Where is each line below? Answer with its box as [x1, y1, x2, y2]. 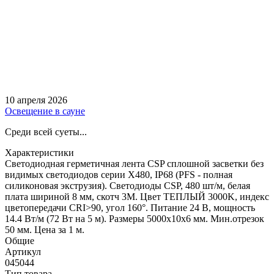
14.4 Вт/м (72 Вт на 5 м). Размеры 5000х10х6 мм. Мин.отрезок [5, 213, 264, 224]
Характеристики [5, 147, 74, 158]
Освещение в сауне [5, 105, 85, 116]
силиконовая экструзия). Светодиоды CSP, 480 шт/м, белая [5, 180, 250, 191]
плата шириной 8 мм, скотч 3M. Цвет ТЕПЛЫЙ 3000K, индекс [5, 191, 269, 202]
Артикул [5, 246, 41, 257]
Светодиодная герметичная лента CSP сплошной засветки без [5, 158, 264, 169]
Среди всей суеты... [5, 126, 87, 137]
